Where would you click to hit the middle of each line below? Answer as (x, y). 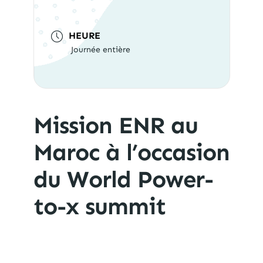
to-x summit (99, 206)
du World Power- (123, 179)
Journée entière (100, 49)
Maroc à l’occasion (131, 152)
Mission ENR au (115, 125)
